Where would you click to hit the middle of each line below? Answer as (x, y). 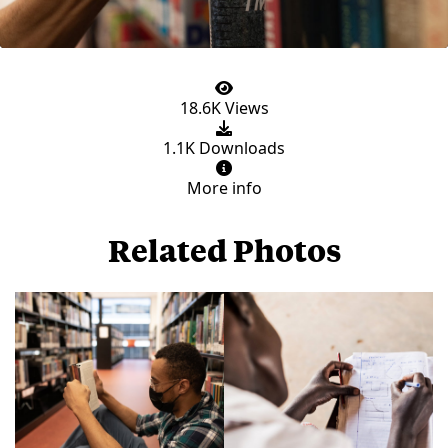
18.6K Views (224, 107)
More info (224, 187)
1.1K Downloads (224, 147)
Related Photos (224, 249)
